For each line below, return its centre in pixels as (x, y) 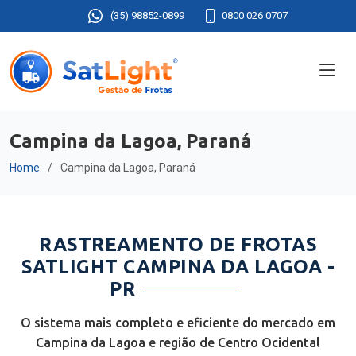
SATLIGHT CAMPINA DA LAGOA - (178, 267)
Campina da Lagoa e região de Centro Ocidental (178, 342)
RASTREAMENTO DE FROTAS (178, 244)
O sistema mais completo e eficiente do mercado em (178, 323)
